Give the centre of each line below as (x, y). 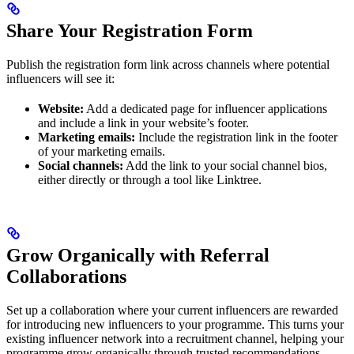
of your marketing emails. (102, 151)
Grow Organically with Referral (138, 256)
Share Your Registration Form (130, 30)
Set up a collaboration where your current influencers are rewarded (172, 311)
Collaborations (66, 277)
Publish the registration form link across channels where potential (168, 64)
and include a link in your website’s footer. (143, 122)
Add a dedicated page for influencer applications (205, 108)
